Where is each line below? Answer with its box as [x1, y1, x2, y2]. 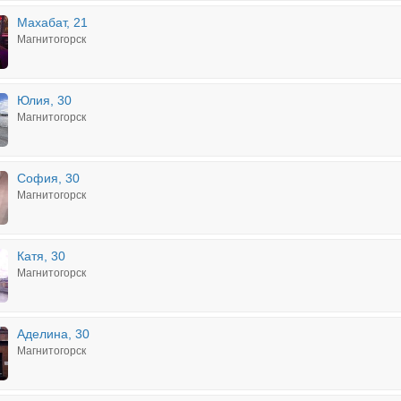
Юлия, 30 [17, 93, 72, 107]
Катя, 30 [17, 249, 65, 263]
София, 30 [17, 171, 80, 185]
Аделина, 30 [17, 327, 90, 341]
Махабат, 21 [17, 15, 88, 30]
